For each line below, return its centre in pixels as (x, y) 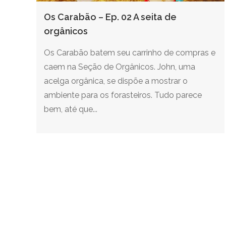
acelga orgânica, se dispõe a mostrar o (116, 81)
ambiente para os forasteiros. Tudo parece (123, 95)
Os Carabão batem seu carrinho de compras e (130, 52)
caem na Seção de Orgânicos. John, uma (120, 67)
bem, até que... (71, 109)
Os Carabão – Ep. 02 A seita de (110, 17)
